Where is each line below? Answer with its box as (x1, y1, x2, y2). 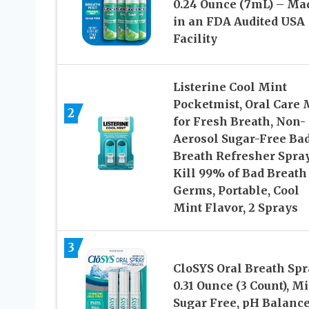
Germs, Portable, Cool (172, 183, 299, 197)
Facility (172, 32, 217, 46)
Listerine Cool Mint (172, 79, 287, 94)
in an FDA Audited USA (172, 14, 305, 29)
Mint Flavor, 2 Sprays (172, 200, 298, 215)
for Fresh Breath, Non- (172, 114, 306, 128)
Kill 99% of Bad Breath (172, 166, 307, 180)
